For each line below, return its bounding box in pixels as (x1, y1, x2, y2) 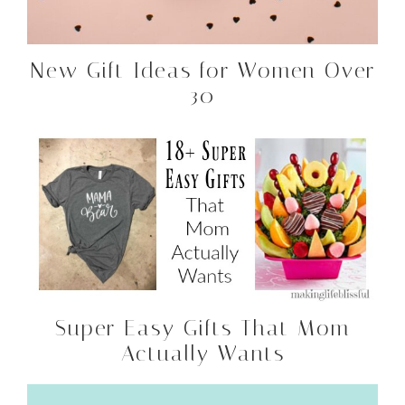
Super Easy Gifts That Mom (55, 316, 350, 342)
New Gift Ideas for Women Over (30, 58, 375, 84)
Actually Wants (120, 341, 285, 367)
